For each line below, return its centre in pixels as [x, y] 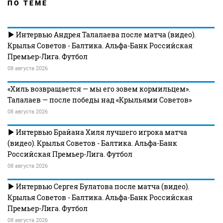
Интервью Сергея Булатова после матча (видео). [102, 186]
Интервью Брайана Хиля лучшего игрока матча [101, 132]
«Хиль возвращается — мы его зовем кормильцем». [99, 89]
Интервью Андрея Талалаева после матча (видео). [105, 35]
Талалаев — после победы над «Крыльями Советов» [100, 100]
